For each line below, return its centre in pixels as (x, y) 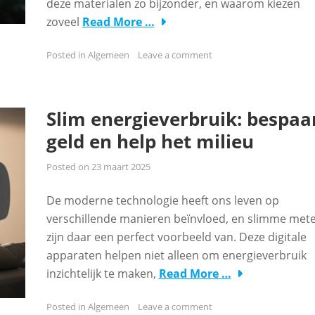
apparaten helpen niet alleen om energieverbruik (176, 255)
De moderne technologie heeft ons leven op (162, 200)
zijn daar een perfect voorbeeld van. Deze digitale (176, 237)
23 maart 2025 (121, 167)
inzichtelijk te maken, (102, 274)
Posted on (69, 167)
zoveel (64, 22)
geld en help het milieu (150, 141)
